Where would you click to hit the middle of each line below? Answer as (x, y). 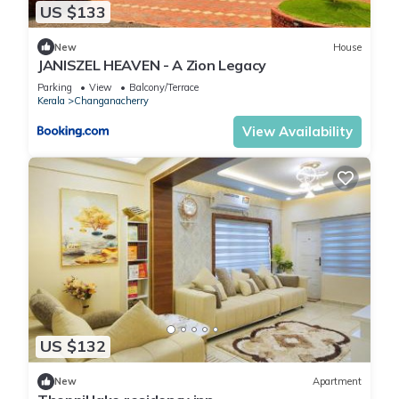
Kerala (51, 101)
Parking (55, 88)
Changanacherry (111, 101)
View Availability (297, 132)
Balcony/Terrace (164, 88)
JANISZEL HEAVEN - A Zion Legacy (152, 65)
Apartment (337, 382)
